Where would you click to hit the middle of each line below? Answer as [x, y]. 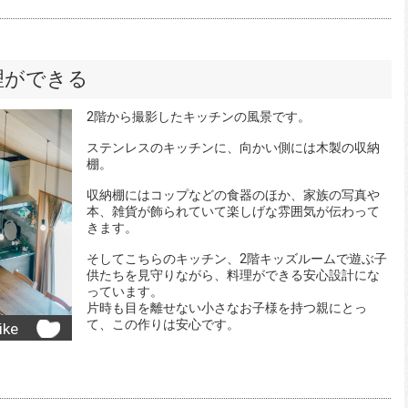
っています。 [125, 291]
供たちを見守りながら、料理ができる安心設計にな [233, 275]
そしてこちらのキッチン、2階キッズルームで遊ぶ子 [237, 258]
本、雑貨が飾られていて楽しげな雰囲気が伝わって [233, 211]
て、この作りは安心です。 [163, 324]
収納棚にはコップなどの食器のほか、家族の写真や [233, 194]
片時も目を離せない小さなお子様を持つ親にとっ [227, 307]
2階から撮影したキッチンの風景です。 [199, 116]
